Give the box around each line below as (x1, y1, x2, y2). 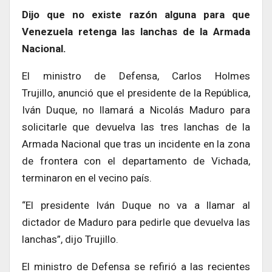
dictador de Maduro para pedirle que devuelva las (22, 216, 250, 228)
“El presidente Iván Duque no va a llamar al (22, 199, 250, 211)
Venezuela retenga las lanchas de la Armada (22, 25, 250, 38)
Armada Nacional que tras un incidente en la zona (22, 137, 250, 150)
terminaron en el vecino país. (22, 171, 152, 184)
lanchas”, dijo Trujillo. (22, 233, 118, 245)
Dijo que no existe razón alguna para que (22, 8, 250, 21)
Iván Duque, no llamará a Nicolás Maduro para (22, 103, 250, 116)
